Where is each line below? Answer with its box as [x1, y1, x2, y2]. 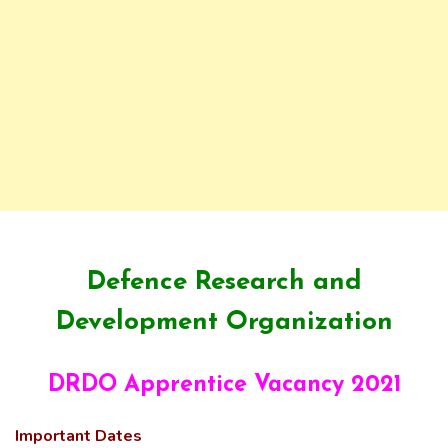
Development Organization [55, 309, 393, 336]
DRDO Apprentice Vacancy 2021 [47, 374, 401, 397]
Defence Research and [86, 269, 362, 296]
